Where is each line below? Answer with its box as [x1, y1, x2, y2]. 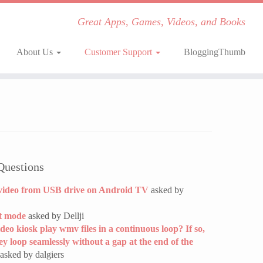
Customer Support [84, 47, 154, 57]
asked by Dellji [26, 211, 84, 221]
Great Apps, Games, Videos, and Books [77, 16, 245, 28]
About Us [16, 47, 55, 57]
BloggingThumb [183, 47, 245, 57]
